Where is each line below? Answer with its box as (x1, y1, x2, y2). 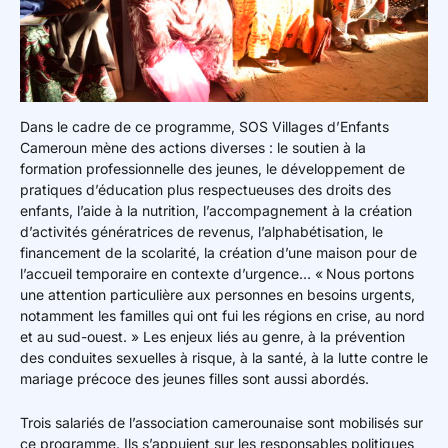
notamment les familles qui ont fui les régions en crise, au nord (20, 307, 425, 325)
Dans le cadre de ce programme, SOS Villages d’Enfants (20, 118, 389, 136)
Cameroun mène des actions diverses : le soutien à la (20, 139, 366, 157)
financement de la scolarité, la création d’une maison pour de (20, 244, 417, 262)
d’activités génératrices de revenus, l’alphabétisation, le (20, 223, 383, 241)
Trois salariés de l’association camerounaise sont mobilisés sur (20, 413, 423, 431)
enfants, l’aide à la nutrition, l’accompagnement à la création (20, 202, 412, 220)
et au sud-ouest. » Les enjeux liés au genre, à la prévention (20, 328, 405, 346)
